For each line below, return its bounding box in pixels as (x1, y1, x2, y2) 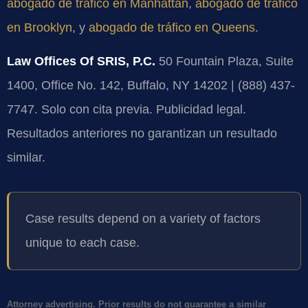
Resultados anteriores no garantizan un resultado (7, 126, 277, 141)
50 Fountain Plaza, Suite (155, 54, 294, 69)
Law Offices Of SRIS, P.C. (7, 54, 155, 69)
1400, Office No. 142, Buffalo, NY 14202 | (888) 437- (7, 78, 295, 93)
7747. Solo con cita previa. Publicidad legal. (7, 102, 246, 117)
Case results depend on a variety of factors (25, 212, 261, 226)
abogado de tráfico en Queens (89, 20, 255, 34)
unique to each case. (25, 236, 140, 250)
